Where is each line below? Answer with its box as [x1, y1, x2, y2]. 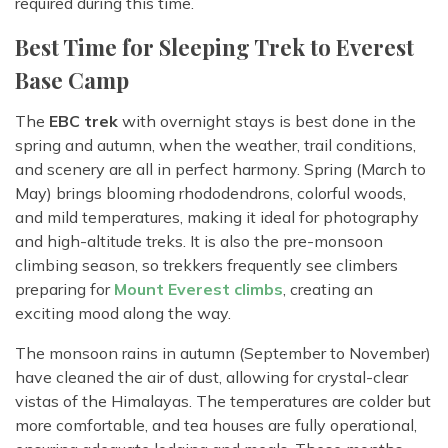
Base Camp [15, 65, 129, 96]
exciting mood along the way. [15, 303, 231, 324]
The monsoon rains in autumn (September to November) [15, 343, 431, 364]
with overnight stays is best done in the [118, 111, 416, 132]
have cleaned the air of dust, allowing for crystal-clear [15, 367, 408, 388]
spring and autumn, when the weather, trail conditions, [15, 135, 416, 156]
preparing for [15, 279, 114, 300]
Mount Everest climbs [114, 279, 283, 300]
